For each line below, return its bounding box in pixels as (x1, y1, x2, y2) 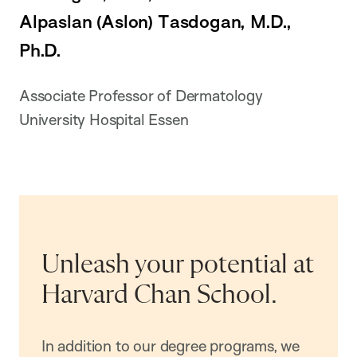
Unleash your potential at (41, 251, 314, 279)
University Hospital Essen (19, 110, 189, 130)
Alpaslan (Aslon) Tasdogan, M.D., (19, 10, 292, 33)
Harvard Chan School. (41, 281, 277, 309)
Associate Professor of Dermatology (19, 86, 263, 106)
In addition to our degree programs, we (41, 335, 300, 355)
